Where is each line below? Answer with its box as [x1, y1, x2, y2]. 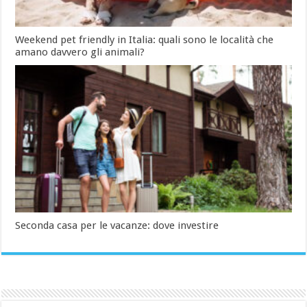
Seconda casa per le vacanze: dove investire [15, 219, 219, 232]
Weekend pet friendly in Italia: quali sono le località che [15, 34, 274, 47]
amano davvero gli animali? [15, 46, 145, 59]
